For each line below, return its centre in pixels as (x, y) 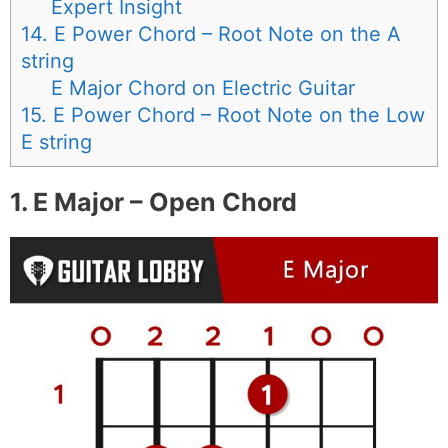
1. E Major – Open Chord (153, 202)
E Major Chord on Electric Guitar (202, 88)
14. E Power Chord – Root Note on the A (210, 34)
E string (56, 142)
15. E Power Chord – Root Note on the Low (223, 115)
